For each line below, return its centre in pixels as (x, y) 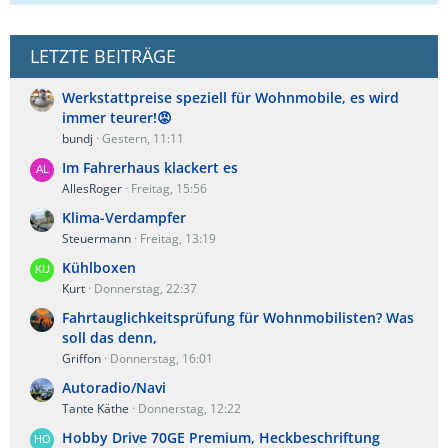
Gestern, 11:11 (143, 138)
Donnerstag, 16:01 (161, 358)
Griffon (81, 358)
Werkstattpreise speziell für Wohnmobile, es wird (230, 97)
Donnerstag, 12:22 (189, 408)
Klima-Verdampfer (124, 217)
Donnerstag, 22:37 (145, 288)
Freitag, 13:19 (178, 238)
